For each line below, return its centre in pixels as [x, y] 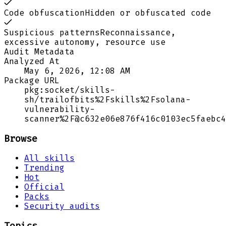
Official [44, 187]
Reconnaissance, [138, 32]
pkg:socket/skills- [70, 90]
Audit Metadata [39, 51]
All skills [49, 158]
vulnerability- [60, 109]
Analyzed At [32, 61]
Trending [44, 168]
